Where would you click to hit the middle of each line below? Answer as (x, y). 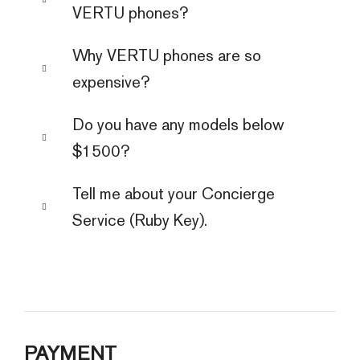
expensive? (111, 82)
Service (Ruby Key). (140, 220)
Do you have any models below (178, 124)
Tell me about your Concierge (174, 193)
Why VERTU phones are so (167, 55)
